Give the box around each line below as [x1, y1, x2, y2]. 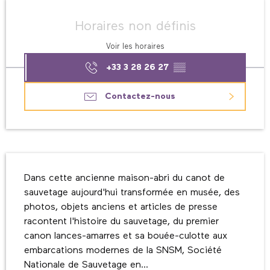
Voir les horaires [105, 43, 165, 51]
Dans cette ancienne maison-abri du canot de [24, 174, 225, 184]
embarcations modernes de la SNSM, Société [24, 246, 222, 256]
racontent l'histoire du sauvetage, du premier [24, 217, 219, 227]
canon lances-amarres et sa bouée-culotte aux [24, 231, 227, 242]
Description [6, 155, 71, 168]
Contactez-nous [104, 92, 175, 101]
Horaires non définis [74, 19, 196, 33]
